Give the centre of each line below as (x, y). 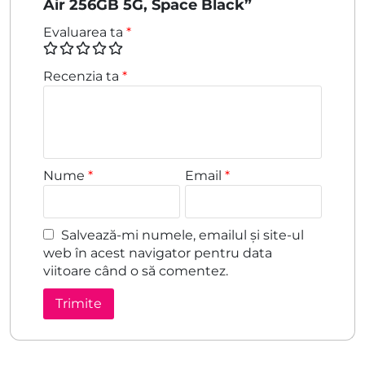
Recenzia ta (83, 76)
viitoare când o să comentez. (136, 270)
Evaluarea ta (85, 32)
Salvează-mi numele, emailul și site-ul (182, 235)
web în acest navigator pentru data (158, 253)
